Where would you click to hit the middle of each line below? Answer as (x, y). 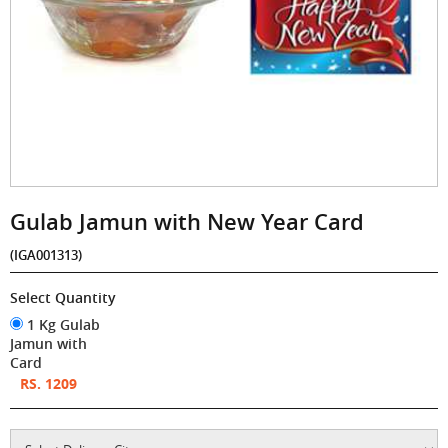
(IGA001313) (46, 254)
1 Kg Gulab (61, 324)
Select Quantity (63, 297)
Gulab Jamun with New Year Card (187, 221)
